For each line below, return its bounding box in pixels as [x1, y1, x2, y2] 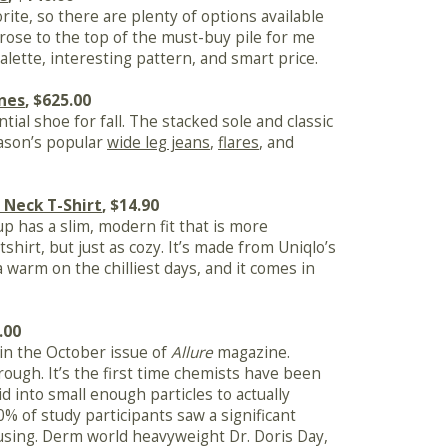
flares [218, 132, 259, 154]
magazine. [213, 342, 290, 364]
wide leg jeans [107, 132, 210, 154]
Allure [171, 342, 213, 364]
